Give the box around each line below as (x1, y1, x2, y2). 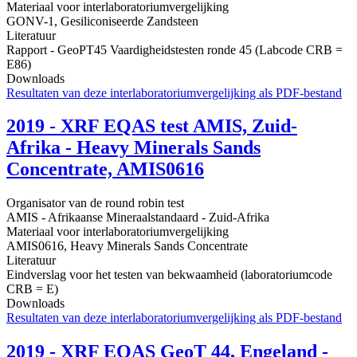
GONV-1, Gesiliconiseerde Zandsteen (6, 14, 198, 28)
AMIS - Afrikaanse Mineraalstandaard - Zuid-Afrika (6, 210, 269, 225)
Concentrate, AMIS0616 (6, 159, 204, 180)
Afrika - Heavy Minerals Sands (6, 137, 261, 159)
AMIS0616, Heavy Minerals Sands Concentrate (6, 239, 248, 253)
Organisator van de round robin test (6, 196, 184, 210)
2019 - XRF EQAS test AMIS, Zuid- (6, 116, 297, 137)
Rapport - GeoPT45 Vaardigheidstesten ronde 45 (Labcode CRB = (6, 42, 343, 57)
